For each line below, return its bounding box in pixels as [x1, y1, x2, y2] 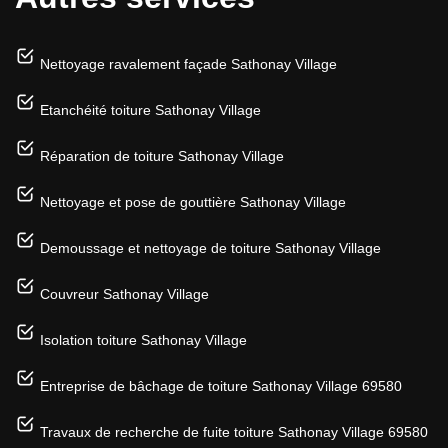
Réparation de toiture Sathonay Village [40, 147, 284, 164]
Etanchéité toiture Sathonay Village [40, 101, 261, 118]
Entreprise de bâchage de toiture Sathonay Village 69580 [40, 377, 402, 394]
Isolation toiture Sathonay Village [40, 331, 247, 348]
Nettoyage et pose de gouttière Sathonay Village [40, 193, 346, 210]
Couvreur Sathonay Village [40, 285, 209, 302]
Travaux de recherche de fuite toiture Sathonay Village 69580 [40, 423, 428, 440]
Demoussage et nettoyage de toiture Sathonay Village [40, 239, 381, 256]
